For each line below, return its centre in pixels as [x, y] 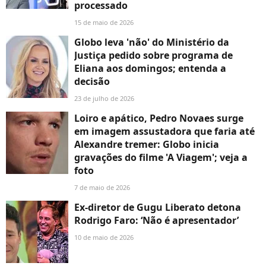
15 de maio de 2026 [104, 23]
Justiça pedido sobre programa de [153, 56]
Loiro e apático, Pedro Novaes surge [159, 118]
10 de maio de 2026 [104, 237]
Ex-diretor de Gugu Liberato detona [158, 208]
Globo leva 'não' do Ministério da [152, 42]
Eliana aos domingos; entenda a [150, 69]
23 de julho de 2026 [104, 99]
